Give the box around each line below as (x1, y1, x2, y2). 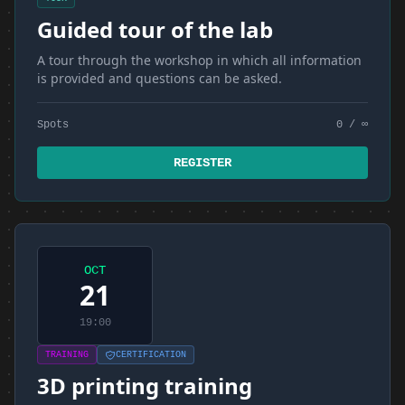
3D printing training (37, 371, 252, 400)
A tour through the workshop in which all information (37, 52, 362, 69)
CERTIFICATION (116, 350, 186, 360)
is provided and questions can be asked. (37, 70, 282, 87)
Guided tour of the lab (37, 14, 273, 44)
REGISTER (174, 155, 231, 170)
